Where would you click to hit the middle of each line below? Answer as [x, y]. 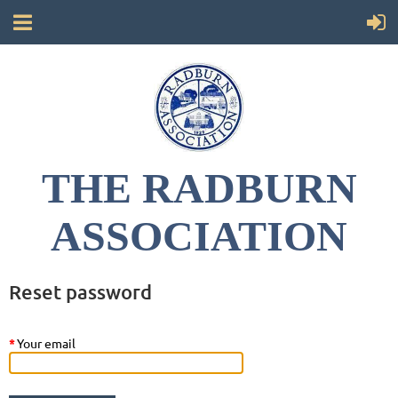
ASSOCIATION [199, 236]
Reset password [80, 291]
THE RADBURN [199, 188]
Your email [46, 342]
